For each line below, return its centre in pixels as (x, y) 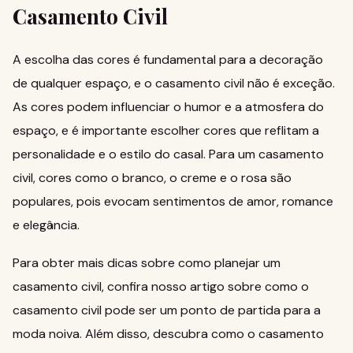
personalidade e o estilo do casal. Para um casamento (168, 154)
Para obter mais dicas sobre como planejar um (147, 263)
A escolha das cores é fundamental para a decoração (168, 59)
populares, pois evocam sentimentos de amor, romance (173, 201)
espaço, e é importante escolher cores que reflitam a (166, 130)
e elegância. (46, 225)
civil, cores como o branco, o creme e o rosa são (152, 178)
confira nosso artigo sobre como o (208, 286)
